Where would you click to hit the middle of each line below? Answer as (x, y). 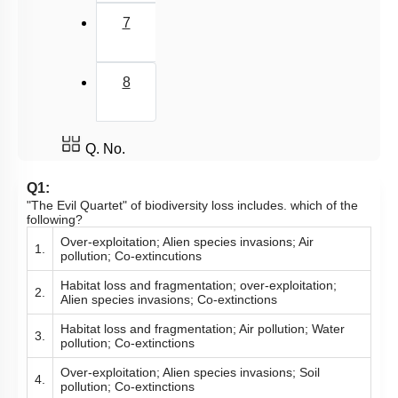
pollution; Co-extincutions (131, 256)
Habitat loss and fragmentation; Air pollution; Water (203, 329)
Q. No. (105, 149)
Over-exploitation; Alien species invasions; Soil (190, 372)
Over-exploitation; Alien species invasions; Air (187, 242)
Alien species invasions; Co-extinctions (169, 299)
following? (55, 219)
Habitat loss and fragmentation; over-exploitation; (199, 285)
